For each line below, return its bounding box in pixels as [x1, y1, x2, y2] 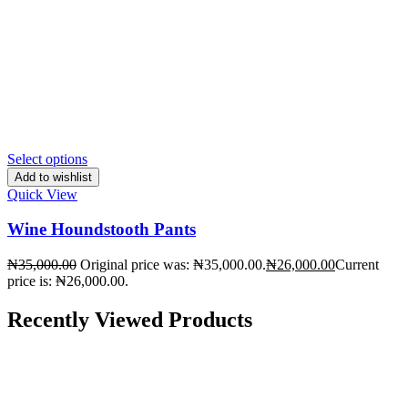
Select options [7, 150, 87, 167]
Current [335, 257, 379, 273]
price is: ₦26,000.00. [7, 273, 128, 290]
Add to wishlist [15, 169, 92, 184]
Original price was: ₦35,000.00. [80, 257, 266, 273]
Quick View [7, 186, 77, 202]
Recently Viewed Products [7, 308, 252, 332]
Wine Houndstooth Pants [7, 219, 196, 240]
